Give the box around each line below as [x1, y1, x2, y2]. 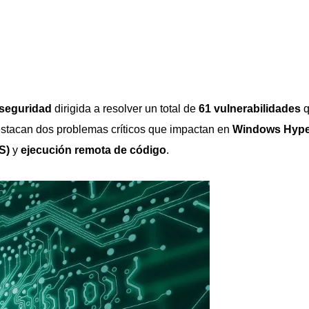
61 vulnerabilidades [199, 103, 301, 114]
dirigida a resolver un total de [52, 103, 199, 114]
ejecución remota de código [21, 144, 166, 156]
